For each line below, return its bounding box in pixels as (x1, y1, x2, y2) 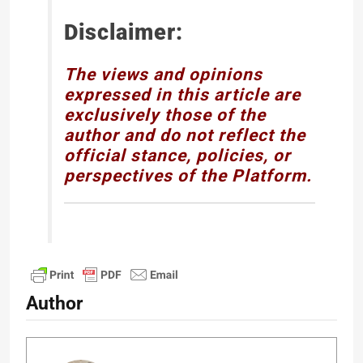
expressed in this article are (64, 83, 301, 105)
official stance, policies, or (64, 144, 291, 165)
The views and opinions (64, 63, 263, 84)
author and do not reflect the (64, 124, 305, 145)
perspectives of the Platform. (64, 164, 312, 186)
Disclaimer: (64, 19, 183, 46)
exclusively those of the (64, 104, 266, 125)
